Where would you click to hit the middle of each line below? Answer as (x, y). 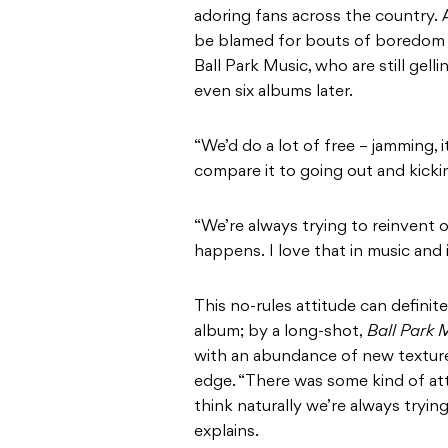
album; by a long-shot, (278, 331)
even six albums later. (273, 91)
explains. (226, 431)
